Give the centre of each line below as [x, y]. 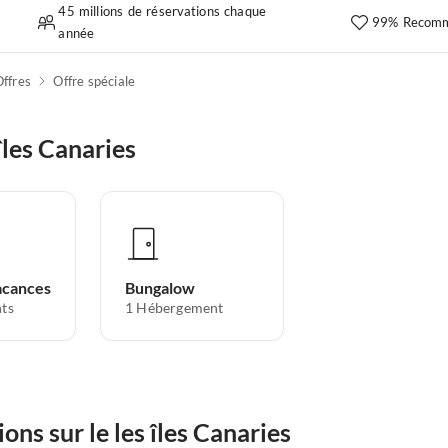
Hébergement [180, 307]
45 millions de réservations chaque [162, 11]
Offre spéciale [94, 81]
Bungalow [160, 287]
